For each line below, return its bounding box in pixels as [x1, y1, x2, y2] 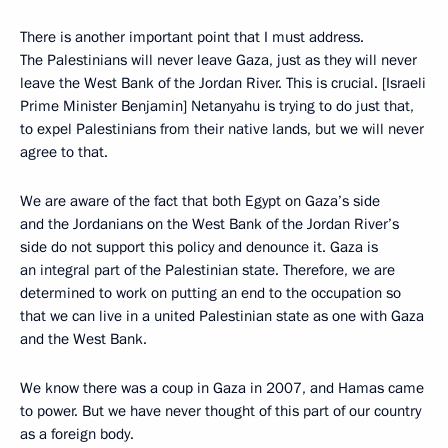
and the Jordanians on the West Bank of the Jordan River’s [20, 214, 399, 234]
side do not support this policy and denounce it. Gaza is [20, 237, 378, 257]
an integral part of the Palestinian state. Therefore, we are [20, 260, 395, 280]
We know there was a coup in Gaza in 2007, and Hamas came [20, 378, 424, 398]
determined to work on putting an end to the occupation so [20, 283, 401, 303]
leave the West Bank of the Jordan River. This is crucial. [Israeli [20, 73, 426, 93]
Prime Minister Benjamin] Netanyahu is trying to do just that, [20, 96, 414, 116]
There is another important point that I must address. [20, 27, 364, 47]
